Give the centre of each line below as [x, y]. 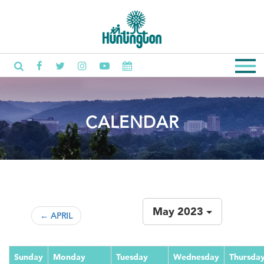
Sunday [29, 257]
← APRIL [56, 216]
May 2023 [178, 211]
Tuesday [132, 257]
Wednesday [196, 257]
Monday [69, 257]
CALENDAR [132, 122]
